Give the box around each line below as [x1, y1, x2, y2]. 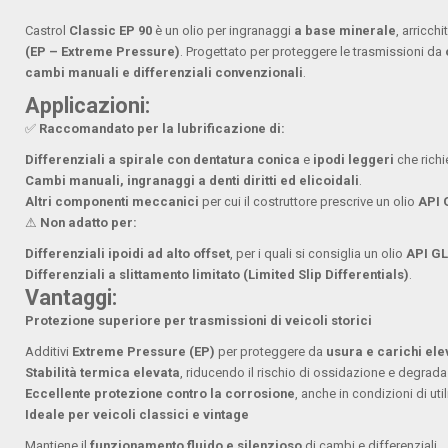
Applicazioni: [25, 93, 151, 119]
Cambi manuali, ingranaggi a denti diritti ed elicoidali [25, 173, 360, 189]
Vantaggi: [25, 285, 118, 311]
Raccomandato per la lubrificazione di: [39, 121, 286, 137]
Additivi [25, 344, 73, 360]
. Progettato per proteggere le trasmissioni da [180, 44, 446, 60]
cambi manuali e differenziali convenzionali [25, 65, 304, 81]
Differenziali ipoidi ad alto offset [25, 246, 231, 262]
